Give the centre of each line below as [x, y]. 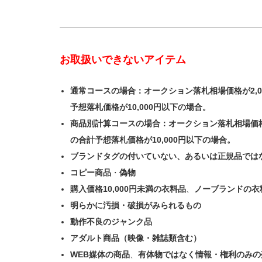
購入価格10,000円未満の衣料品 [128, 189]
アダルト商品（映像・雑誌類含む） [136, 238]
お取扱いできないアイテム [123, 60]
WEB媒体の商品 [100, 254]
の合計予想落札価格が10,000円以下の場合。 [153, 140]
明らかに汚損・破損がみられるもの [136, 205]
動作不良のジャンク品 [111, 222]
